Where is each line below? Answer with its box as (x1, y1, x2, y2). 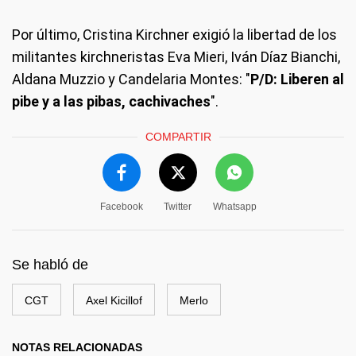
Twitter (164, 200, 192, 212)
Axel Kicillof (86, 293, 142, 307)
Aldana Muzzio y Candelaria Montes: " (12, 70, 250, 87)
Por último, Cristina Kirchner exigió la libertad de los (12, 25, 337, 43)
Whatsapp (212, 200, 257, 212)
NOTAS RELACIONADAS (12, 340, 142, 354)
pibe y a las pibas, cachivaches (12, 92, 211, 110)
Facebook (99, 200, 143, 212)
